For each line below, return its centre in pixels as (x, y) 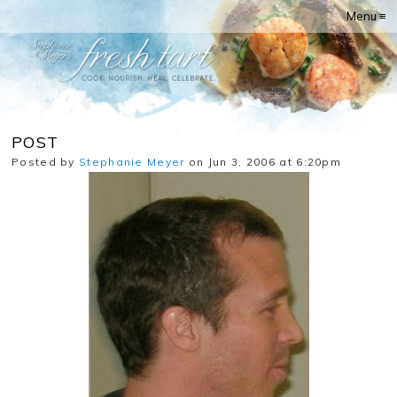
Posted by (46, 162)
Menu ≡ (366, 16)
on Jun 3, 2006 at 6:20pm (263, 162)
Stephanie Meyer (132, 162)
